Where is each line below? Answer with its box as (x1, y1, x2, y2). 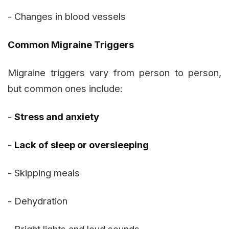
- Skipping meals (8, 167, 80, 178)
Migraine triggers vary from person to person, (8, 66, 221, 78)
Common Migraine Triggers (8, 38, 134, 50)
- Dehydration (8, 195, 67, 207)
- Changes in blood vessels (8, 10, 126, 22)
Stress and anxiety (14, 110, 99, 122)
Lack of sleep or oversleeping (14, 139, 149, 150)
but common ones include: (8, 82, 123, 94)
